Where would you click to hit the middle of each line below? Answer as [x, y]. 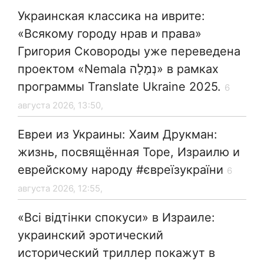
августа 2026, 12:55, [60, 189]
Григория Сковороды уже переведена [129, 52]
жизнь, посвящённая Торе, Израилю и [129, 152]
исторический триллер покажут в [116, 253]
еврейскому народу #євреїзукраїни [121, 170]
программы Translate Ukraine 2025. [119, 87]
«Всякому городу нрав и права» [110, 34]
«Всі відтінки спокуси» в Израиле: [116, 218]
